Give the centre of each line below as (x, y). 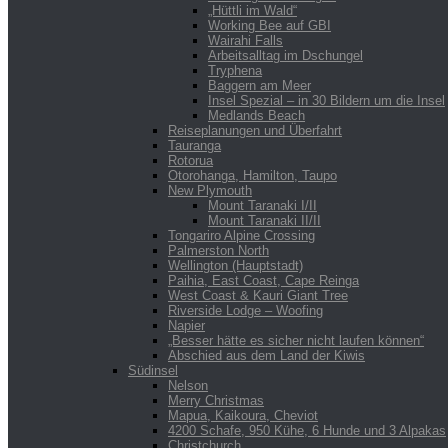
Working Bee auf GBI (269, 25)
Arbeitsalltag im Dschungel (285, 55)
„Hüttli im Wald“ (252, 10)
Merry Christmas (216, 400)
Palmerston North (218, 250)
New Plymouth (210, 190)
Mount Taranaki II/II (264, 220)
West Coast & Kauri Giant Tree (258, 295)
